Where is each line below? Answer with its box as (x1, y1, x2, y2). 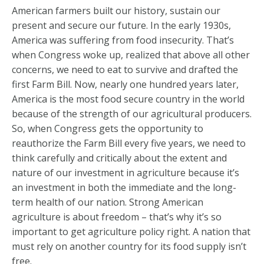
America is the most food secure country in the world (12, 93, 245, 105)
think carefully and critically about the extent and (12, 151, 227, 164)
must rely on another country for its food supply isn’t (12, 240, 246, 253)
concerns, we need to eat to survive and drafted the (12, 63, 238, 76)
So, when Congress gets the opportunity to (12, 122, 203, 135)
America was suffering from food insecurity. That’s (12, 34, 234, 47)
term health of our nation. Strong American (12, 196, 203, 209)
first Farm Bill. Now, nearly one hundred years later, (12, 78, 239, 91)
